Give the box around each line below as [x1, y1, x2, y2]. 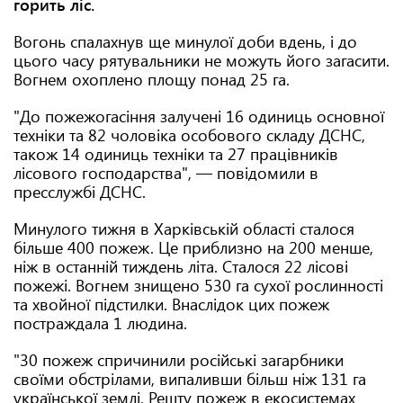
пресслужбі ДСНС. [13, 181, 146, 202]
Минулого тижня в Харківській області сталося [13, 218, 354, 239]
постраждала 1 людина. [13, 312, 187, 334]
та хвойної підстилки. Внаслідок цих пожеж [13, 293, 329, 315]
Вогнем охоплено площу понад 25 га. [13, 68, 290, 90]
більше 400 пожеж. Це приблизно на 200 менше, [13, 237, 373, 258]
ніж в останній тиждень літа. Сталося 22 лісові [13, 255, 348, 277]
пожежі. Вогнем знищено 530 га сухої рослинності [13, 274, 383, 296]
